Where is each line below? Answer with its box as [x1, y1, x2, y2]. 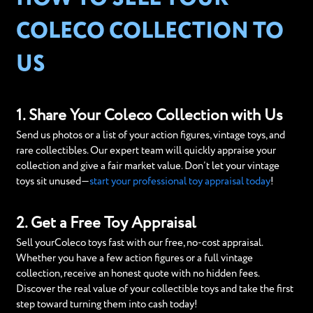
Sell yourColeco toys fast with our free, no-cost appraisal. [15, 238, 263, 249]
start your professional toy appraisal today [89, 175, 270, 187]
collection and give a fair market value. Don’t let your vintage [15, 160, 279, 171]
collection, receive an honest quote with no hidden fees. [15, 268, 259, 279]
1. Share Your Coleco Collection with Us [15, 108, 283, 124]
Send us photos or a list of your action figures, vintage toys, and [15, 129, 285, 140]
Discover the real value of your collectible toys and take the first [15, 284, 293, 295]
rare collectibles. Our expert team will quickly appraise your [15, 145, 276, 156]
